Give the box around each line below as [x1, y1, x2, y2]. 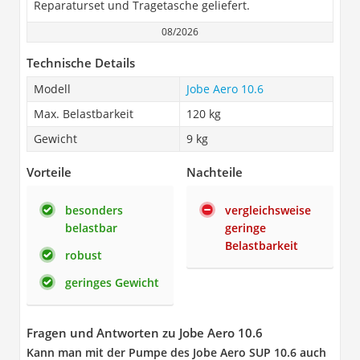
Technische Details [27, 55, 135, 71]
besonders [65, 202, 123, 218]
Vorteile [27, 164, 72, 180]
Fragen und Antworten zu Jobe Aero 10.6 [27, 325, 263, 341]
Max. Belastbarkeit [34, 106, 133, 121]
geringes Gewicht [65, 275, 159, 290]
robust [65, 247, 102, 263]
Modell [34, 81, 71, 96]
